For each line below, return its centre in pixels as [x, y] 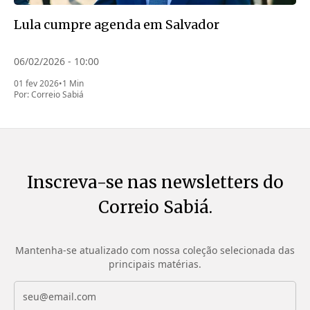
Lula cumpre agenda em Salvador [117, 25]
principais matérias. [155, 264]
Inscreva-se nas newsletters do [155, 183]
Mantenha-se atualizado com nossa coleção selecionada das [155, 250]
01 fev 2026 [36, 84]
